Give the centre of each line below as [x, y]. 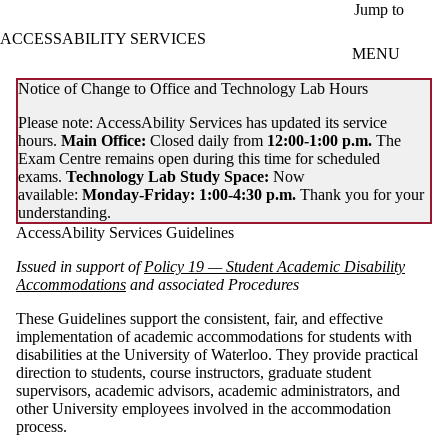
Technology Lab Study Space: [169, 176]
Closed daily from [208, 140]
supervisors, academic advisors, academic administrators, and [208, 390]
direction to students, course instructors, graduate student [193, 372]
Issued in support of [80, 266]
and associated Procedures [214, 284]
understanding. [64, 212]
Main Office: [105, 140]
